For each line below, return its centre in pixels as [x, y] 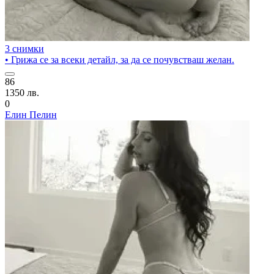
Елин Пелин [31, 115]
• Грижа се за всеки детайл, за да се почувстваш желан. [120, 60]
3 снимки [24, 49]
